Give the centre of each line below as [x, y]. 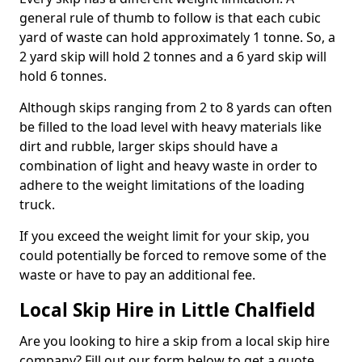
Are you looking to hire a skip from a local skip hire [175, 341]
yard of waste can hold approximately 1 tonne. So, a [177, 37]
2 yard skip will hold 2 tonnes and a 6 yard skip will [173, 56]
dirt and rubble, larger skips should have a [149, 146]
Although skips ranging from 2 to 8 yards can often [176, 107]
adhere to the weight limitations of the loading [162, 185]
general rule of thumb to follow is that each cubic [170, 17]
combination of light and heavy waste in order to [168, 165]
